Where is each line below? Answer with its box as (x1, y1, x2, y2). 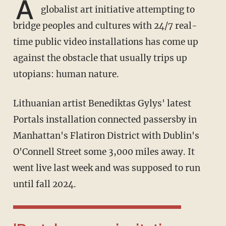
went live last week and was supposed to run (13, 162, 200, 174)
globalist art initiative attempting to (38, 4, 195, 15)
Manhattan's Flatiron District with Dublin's (13, 130, 199, 141)
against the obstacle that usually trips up (13, 52, 187, 64)
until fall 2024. (13, 178, 76, 190)
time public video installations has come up (13, 36, 198, 47)
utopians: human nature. (13, 68, 119, 80)
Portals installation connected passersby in (13, 114, 197, 125)
